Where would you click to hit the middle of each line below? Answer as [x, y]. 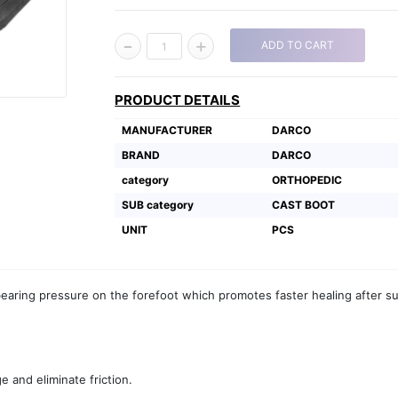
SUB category [158, 205]
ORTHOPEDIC [307, 180]
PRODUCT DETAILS [178, 100]
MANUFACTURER [167, 130]
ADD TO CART [298, 45]
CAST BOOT [304, 205]
